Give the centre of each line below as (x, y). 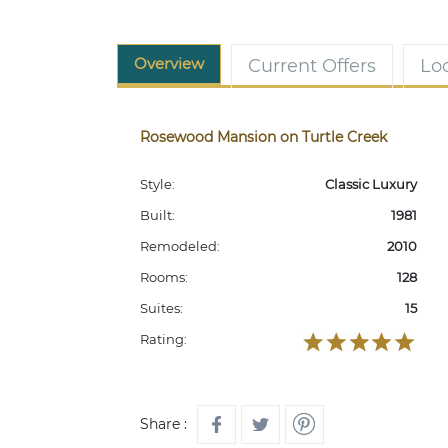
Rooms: (164, 277)
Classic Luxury (370, 184)
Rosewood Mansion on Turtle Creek (263, 137)
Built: (157, 215)
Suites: (161, 308)
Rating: (163, 339)
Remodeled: (180, 246)
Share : (163, 424)
